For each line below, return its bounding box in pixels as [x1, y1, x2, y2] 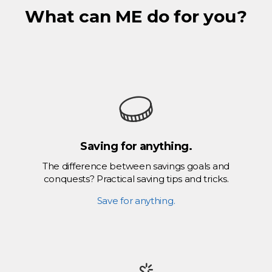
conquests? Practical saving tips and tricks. [43, 173, 229, 185]
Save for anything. [97, 195, 175, 207]
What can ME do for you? [25, 6, 247, 27]
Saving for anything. [80, 140, 192, 154]
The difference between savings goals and [42, 160, 229, 172]
